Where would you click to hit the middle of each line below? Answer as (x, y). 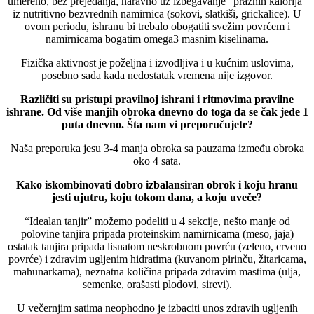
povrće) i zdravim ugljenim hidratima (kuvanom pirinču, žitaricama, (157, 259)
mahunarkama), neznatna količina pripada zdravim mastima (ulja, (157, 271)
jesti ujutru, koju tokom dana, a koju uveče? (157, 197)
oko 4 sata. (157, 161)
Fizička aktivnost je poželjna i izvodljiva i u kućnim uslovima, (157, 62)
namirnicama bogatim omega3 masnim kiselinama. (157, 39)
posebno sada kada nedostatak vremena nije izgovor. (157, 75)
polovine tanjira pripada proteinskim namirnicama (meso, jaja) (157, 233)
